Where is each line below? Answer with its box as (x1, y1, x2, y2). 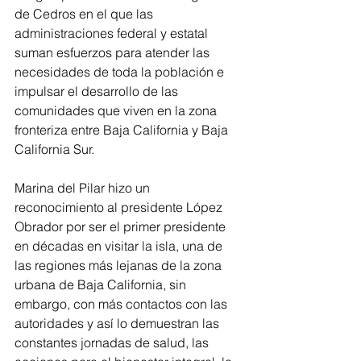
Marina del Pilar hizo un (15, 180, 153, 197)
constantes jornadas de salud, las (15, 334, 212, 351)
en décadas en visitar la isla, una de (15, 238, 226, 255)
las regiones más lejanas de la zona (15, 257, 225, 274)
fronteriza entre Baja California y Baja (15, 122, 231, 139)
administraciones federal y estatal (15, 25, 211, 42)
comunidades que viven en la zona (15, 102, 220, 119)
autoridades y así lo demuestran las (15, 315, 222, 332)
